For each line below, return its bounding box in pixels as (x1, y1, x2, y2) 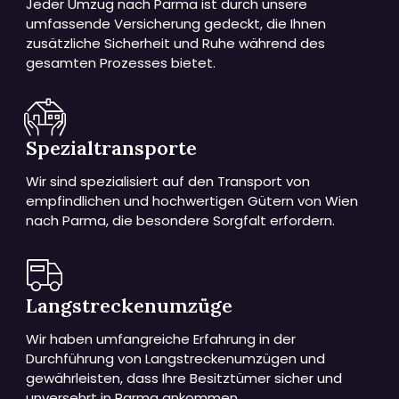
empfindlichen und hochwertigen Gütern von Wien (26, 191, 359, 210)
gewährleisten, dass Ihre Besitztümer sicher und (26, 369, 343, 388)
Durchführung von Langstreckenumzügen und (26, 349, 326, 369)
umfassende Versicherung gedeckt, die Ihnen (26, 13, 327, 33)
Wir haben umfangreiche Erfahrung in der (26, 330, 297, 349)
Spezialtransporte (26, 134, 198, 160)
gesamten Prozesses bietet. (26, 53, 216, 72)
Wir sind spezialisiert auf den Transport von (26, 171, 311, 191)
